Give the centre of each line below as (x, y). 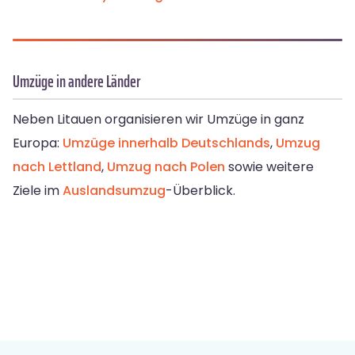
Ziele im (38, 191)
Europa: (38, 143)
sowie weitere (269, 167)
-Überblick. (200, 191)
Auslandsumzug (114, 191)
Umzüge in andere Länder (76, 82)
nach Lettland (57, 167)
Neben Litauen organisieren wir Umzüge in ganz (158, 120)
